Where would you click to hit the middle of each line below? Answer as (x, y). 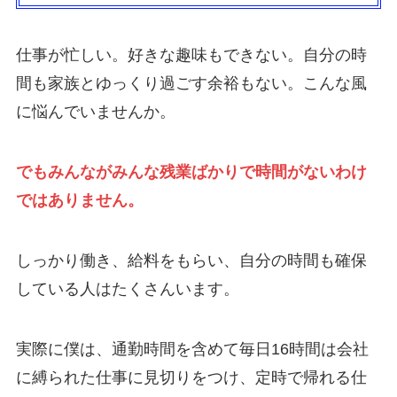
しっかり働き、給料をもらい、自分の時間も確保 (191, 260)
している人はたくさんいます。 (127, 288)
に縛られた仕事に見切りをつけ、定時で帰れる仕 (191, 377)
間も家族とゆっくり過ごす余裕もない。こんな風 (191, 84)
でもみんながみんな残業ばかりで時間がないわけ (191, 171)
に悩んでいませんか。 (95, 112)
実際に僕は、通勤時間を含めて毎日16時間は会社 (192, 349)
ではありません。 (79, 200)
